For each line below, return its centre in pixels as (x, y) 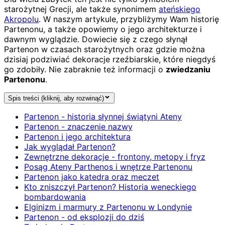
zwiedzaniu (188, 69)
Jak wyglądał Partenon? (70, 147)
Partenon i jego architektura (77, 137)
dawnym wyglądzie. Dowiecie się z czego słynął (96, 39)
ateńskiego (180, 9)
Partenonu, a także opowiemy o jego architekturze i (103, 29)
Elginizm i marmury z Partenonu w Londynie (108, 207)
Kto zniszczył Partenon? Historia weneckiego (110, 187)
